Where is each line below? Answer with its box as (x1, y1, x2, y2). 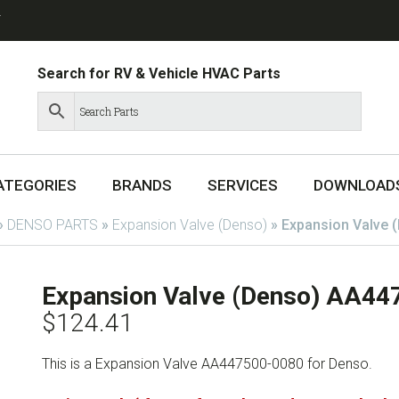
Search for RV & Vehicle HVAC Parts (37, 64, 281, 82)
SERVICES (208, 176, 278, 195)
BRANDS (112, 176, 172, 195)
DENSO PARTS (7, 216, 98, 233)
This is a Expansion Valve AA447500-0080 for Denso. (41, 354, 372, 372)
